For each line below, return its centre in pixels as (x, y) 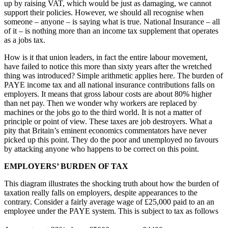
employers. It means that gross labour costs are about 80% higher (108, 94)
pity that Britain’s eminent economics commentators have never (105, 131)
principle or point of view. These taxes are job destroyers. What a (108, 122)
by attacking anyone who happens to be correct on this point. (102, 149)
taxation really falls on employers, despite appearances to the (101, 193)
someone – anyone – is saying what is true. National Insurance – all (112, 22)
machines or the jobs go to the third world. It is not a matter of (103, 112)
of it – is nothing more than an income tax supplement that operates (111, 31)
